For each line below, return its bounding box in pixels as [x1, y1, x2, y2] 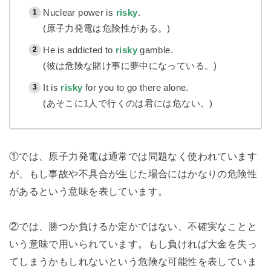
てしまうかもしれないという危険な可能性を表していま [8, 256, 258, 267]
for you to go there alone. [82, 82, 189, 93]
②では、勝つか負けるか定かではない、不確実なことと [8, 221, 258, 232]
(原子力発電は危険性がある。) [43, 22, 171, 33]
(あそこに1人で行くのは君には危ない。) [43, 97, 213, 108]
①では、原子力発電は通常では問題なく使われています [8, 151, 258, 162]
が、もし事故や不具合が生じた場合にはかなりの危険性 [8, 168, 258, 180]
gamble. [137, 44, 174, 55]
